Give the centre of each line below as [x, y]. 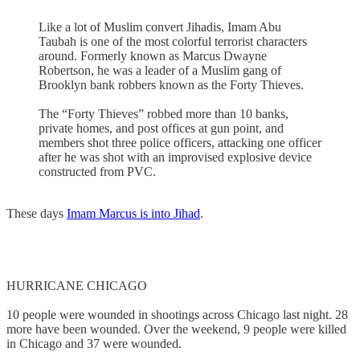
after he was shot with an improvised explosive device [175, 157]
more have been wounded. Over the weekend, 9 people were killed [176, 329]
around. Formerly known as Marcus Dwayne [153, 55]
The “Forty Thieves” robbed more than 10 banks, [164, 113]
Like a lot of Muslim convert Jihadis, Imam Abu [160, 27]
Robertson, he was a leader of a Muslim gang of [160, 70]
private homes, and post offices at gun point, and [161, 128]
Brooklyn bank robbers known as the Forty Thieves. [171, 84]
